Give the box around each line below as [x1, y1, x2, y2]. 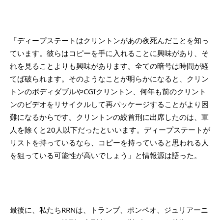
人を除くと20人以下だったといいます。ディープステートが [10, 124, 210, 135]
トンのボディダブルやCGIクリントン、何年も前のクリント [10, 86, 206, 96]
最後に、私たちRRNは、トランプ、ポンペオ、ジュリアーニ [10, 205, 208, 215]
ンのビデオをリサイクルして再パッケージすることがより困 [10, 99, 209, 109]
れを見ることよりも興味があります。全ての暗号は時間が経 [10, 60, 209, 71]
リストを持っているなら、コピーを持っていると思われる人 [10, 137, 209, 147]
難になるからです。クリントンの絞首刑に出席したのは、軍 [10, 111, 209, 122]
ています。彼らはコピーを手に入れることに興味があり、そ [10, 48, 209, 58]
